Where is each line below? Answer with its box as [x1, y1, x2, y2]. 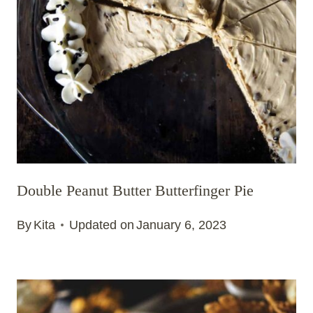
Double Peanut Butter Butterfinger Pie [17, 181, 254, 199]
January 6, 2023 [136, 218, 227, 233]
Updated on [69, 218, 135, 233]
